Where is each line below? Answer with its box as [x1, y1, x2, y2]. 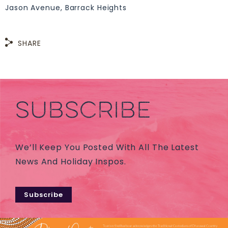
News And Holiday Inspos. [15, 156, 126, 168]
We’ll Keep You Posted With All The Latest [15, 141, 199, 154]
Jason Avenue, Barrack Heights [5, 2, 127, 13]
